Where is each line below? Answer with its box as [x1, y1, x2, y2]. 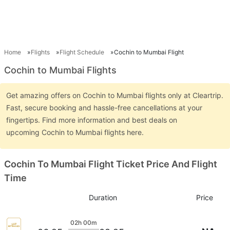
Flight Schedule [60, 48, 104, 56]
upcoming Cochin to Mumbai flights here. [6, 128, 146, 137]
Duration [88, 193, 117, 202]
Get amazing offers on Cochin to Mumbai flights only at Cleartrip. [6, 91, 223, 100]
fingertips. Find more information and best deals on [6, 116, 177, 124]
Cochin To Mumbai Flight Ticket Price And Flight [4, 159, 217, 169]
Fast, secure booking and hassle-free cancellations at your [6, 103, 202, 112]
